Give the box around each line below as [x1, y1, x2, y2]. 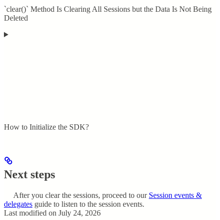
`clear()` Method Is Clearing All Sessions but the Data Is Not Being [4, 4, 212, 13]
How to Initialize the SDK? [4, 122, 89, 131]
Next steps [4, 167, 55, 181]
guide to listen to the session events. [32, 199, 144, 208]
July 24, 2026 [58, 208, 101, 217]
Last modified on [4, 208, 56, 217]
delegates [4, 199, 32, 208]
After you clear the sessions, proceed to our [12, 191, 149, 199]
